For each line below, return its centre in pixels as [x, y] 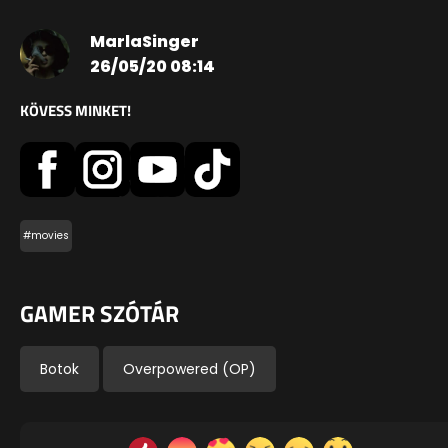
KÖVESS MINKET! [75, 111]
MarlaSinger [144, 42]
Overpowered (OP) [189, 368]
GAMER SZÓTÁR [99, 313]
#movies [46, 236]
